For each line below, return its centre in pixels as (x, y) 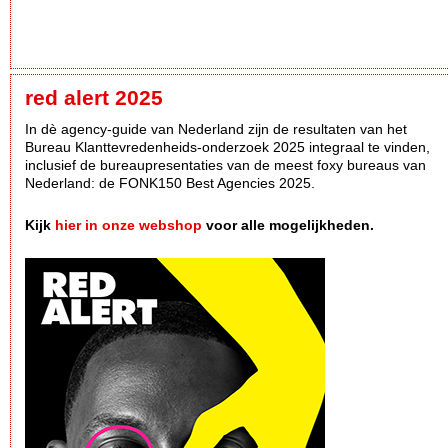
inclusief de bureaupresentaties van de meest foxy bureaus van (225, 165)
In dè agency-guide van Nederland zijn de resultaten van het (216, 129)
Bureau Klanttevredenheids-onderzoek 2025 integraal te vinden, (227, 147)
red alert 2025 (94, 98)
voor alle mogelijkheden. (288, 225)
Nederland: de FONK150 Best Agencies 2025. (172, 183)
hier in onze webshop (128, 225)
